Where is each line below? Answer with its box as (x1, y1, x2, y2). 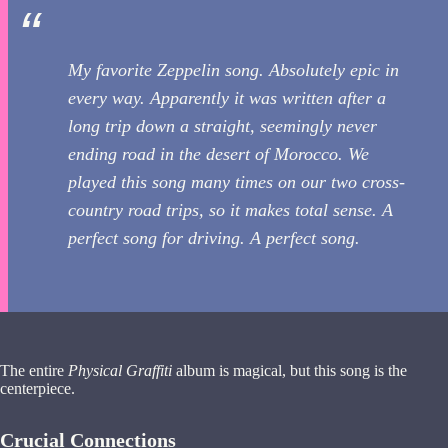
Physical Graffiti (68, 362, 172, 380)
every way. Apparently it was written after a (68, 88, 386, 109)
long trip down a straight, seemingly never (68, 116, 377, 137)
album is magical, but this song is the (172, 362, 407, 380)
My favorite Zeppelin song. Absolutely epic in (68, 60, 399, 81)
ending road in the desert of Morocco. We (68, 144, 369, 165)
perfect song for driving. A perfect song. (68, 228, 360, 249)
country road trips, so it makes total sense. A (68, 200, 393, 221)
